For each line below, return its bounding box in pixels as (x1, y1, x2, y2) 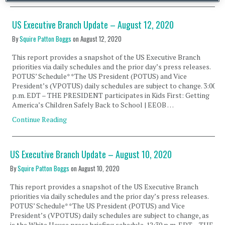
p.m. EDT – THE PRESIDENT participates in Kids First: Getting (12, 90, 210, 100)
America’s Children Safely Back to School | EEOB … (12, 100, 174, 109)
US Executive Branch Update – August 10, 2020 (10, 148, 172, 161)
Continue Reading (12, 115, 67, 124)
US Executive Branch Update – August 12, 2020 (12, 18, 174, 31)
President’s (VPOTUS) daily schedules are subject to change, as (10, 210, 209, 220)
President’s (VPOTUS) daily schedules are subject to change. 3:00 (12, 81, 216, 90)
